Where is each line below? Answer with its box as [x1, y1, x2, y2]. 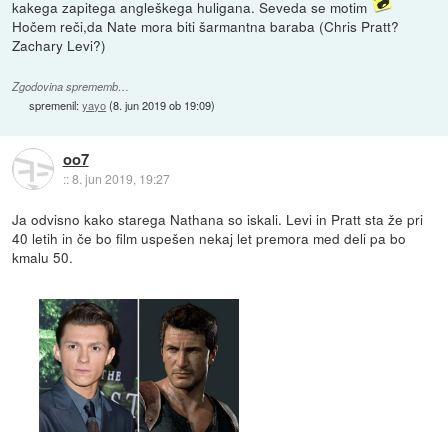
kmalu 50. [12, 246, 74, 267]
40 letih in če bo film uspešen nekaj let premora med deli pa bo [12, 227, 407, 248]
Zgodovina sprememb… [12, 78, 130, 94]
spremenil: [29, 96, 83, 113]
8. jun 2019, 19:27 [71, 169, 170, 187]
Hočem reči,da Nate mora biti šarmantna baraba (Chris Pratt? [12, 15, 400, 36]
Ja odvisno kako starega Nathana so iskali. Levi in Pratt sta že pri [12, 208, 424, 229]
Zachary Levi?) [12, 34, 107, 55]
